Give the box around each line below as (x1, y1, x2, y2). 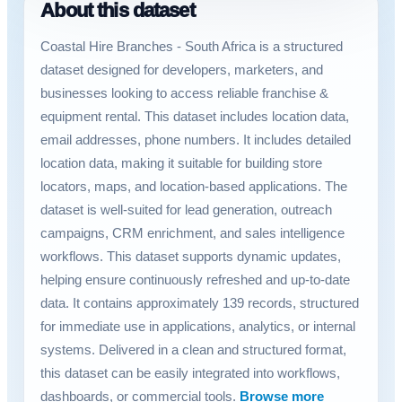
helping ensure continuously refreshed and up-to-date (40, 272, 351, 288)
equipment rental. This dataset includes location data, (40, 109, 350, 125)
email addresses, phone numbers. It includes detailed (40, 132, 352, 148)
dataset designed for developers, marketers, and (40, 62, 324, 78)
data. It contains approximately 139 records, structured (40, 295, 360, 311)
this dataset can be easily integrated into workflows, (40, 365, 341, 381)
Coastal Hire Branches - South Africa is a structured (40, 39, 344, 55)
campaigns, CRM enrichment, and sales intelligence (40, 225, 345, 241)
